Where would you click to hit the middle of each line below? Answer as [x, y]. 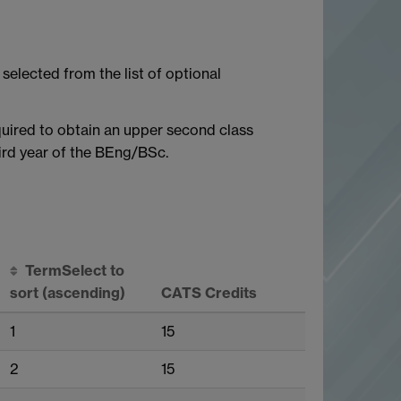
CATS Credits [209, 292]
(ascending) [84, 292]
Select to [93, 270]
